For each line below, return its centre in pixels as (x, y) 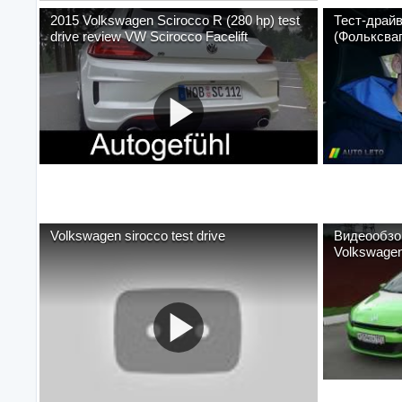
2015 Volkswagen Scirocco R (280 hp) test (175, 20)
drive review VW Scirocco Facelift (149, 36)
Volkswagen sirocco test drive (138, 236)
